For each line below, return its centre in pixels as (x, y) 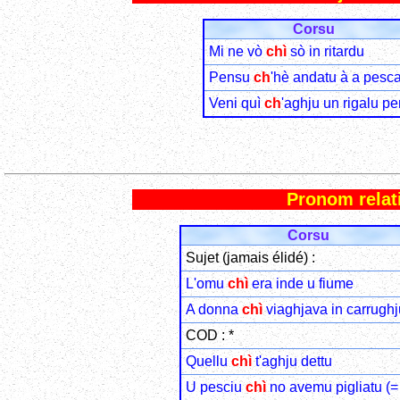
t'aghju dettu (292, 362)
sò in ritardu (325, 51)
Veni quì (237, 103)
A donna (213, 310)
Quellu (208, 362)
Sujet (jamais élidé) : (250, 258)
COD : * (209, 336)
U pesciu (215, 387)
